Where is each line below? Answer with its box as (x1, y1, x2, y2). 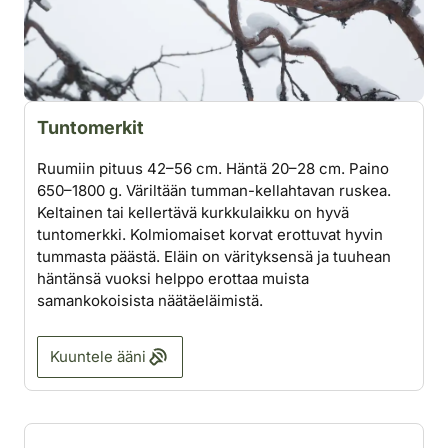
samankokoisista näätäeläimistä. (37, 291, 263, 311)
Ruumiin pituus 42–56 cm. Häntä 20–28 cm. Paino (37, 159, 389, 179)
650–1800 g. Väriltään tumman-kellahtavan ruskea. (37, 181, 391, 201)
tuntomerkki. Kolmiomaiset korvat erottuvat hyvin (37, 225, 383, 245)
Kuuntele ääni (50, 347, 146, 367)
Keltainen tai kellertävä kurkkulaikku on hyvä (37, 203, 349, 223)
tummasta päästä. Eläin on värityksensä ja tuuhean (37, 247, 391, 267)
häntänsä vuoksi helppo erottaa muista (37, 269, 309, 289)
